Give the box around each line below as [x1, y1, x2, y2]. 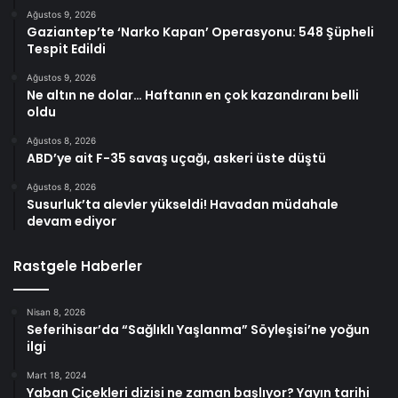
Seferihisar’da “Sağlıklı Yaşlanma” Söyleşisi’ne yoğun [27, 321, 370, 339]
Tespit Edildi [27, 40, 106, 59]
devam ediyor [27, 212, 116, 231]
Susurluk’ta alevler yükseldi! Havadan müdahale [27, 195, 338, 214]
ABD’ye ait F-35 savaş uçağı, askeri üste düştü [27, 149, 326, 168]
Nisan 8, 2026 [27, 306, 85, 318]
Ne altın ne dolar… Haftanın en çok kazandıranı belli [27, 86, 359, 105]
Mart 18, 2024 [27, 370, 86, 381]
